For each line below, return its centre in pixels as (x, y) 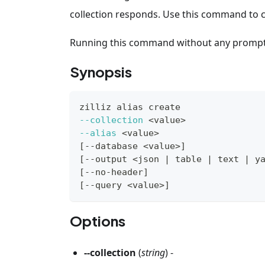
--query (106, 185)
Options (98, 220)
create (162, 107)
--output (109, 159)
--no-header (114, 172)
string (153, 252)
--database (114, 146)
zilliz (98, 107)
